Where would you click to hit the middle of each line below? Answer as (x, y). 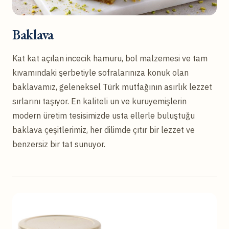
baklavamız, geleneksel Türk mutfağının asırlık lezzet (112, 87)
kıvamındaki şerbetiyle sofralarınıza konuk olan (100, 72)
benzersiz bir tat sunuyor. (59, 144)
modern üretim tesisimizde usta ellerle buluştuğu (104, 115)
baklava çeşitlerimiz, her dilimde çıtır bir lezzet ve (104, 130)
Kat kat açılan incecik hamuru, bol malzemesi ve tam (110, 58)
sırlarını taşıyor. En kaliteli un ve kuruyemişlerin (99, 101)
